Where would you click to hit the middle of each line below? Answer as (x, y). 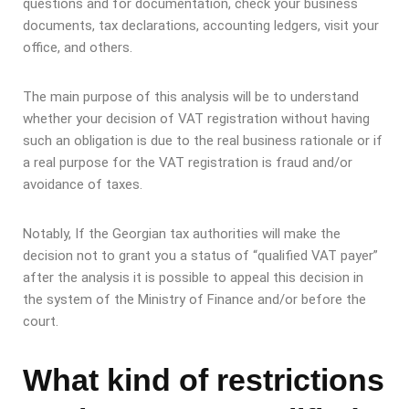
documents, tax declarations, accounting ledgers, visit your (201, 26)
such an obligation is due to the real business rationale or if (203, 141)
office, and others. (79, 48)
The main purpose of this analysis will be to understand (191, 97)
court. (42, 322)
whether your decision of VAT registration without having (196, 119)
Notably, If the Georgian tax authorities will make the (182, 234)
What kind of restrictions (204, 380)
